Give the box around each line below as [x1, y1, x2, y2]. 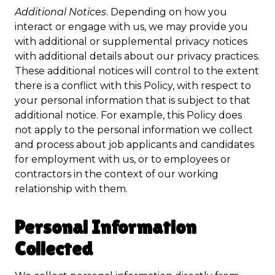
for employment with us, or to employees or [15, 153, 231, 165]
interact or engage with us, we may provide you [15, 21, 248, 33]
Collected [15, 237, 93, 260]
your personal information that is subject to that [15, 95, 250, 106]
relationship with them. [15, 183, 128, 195]
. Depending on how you [106, 6, 227, 18]
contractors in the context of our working [15, 168, 219, 180]
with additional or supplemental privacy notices [15, 36, 247, 47]
